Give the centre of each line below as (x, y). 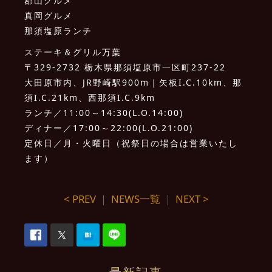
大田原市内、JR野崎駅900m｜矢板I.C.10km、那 (134, 83)
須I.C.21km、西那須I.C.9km (90, 98)
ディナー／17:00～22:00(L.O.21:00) (109, 128)
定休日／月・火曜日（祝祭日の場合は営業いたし (131, 143)
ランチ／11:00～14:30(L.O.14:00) (104, 113)
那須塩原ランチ (59, 31)
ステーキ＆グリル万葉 (73, 52)
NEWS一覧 (135, 199)
